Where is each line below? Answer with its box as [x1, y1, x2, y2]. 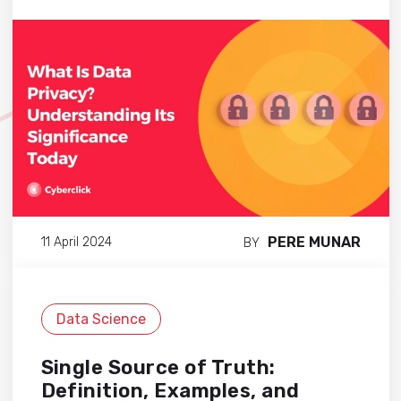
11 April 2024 [40, 234, 112, 250]
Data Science [55, 311, 146, 328]
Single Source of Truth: [40, 355, 276, 380]
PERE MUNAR [267, 234, 361, 252]
